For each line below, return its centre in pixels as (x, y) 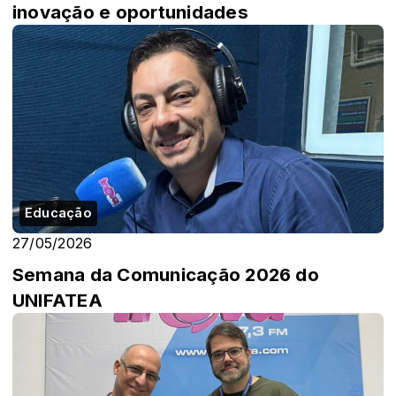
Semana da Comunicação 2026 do (166, 275)
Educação (58, 213)
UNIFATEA (57, 301)
